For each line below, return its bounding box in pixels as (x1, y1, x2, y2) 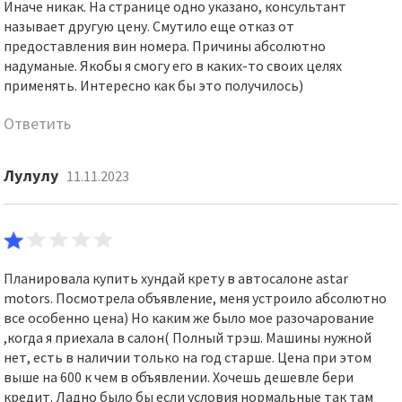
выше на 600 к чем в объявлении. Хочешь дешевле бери (4, 368, 354, 386)
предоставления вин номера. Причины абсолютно (4, 37, 327, 55)
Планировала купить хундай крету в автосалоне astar (4, 269, 349, 287)
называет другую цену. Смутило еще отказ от (4, 17, 295, 35)
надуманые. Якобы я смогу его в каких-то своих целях (4, 57, 343, 74)
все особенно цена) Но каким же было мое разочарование (4, 309, 375, 327)
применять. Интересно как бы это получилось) (4, 76, 304, 94)
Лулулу (4, 165, 59, 186)
